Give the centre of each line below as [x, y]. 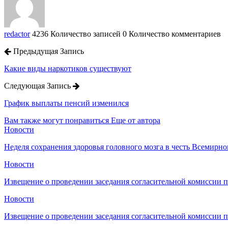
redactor [17, 34]
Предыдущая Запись [48, 51]
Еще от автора [136, 120]
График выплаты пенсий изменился [66, 103]
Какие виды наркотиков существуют [68, 68]
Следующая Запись [38, 85]
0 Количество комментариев [172, 34]
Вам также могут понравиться [56, 120]
